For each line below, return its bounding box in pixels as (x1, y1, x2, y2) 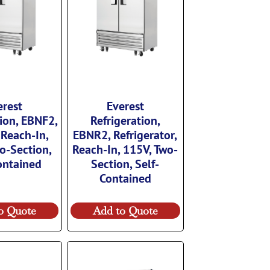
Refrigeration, (90, 111, 160, 128)
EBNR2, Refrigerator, (73, 126, 178, 142)
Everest (106, 97, 144, 113)
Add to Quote (92, 202, 158, 217)
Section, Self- (91, 155, 160, 171)
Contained (99, 169, 151, 186)
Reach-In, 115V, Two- (72, 140, 178, 157)
